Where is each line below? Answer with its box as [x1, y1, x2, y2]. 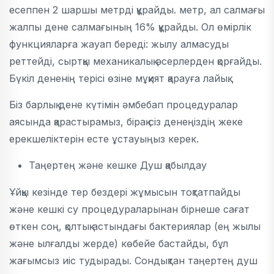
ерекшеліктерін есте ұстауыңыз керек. [9, 133, 199, 145]
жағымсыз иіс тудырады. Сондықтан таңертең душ [9, 254, 257, 267]
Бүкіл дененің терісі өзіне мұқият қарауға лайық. [9, 72, 230, 84]
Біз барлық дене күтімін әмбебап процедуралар [9, 98, 238, 111]
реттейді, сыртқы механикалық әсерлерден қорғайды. [9, 55, 262, 67]
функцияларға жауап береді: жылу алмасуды [9, 38, 229, 50]
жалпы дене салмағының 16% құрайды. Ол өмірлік [9, 21, 251, 33]
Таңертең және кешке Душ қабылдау [29, 159, 207, 171]
